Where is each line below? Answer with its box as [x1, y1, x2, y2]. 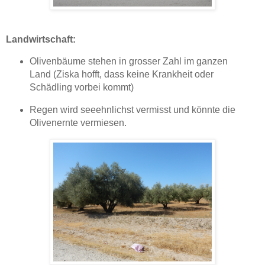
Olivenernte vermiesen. [29, 118, 127, 128]
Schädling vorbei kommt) [29, 82, 134, 93]
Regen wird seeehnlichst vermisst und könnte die [29, 105, 235, 115]
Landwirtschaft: [6, 34, 76, 45]
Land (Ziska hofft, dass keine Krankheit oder [29, 69, 214, 80]
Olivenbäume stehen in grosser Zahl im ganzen [29, 56, 228, 67]
